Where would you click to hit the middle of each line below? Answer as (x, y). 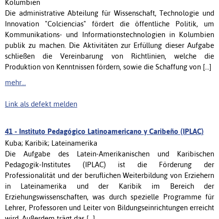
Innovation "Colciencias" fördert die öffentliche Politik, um (109, 23)
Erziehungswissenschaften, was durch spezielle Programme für (109, 197)
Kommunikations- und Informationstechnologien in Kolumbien (109, 34)
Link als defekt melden (41, 104)
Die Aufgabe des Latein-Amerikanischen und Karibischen (109, 153)
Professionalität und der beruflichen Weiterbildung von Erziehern (109, 175)
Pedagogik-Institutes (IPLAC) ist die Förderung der (109, 164)
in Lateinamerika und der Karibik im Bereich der (109, 186)
